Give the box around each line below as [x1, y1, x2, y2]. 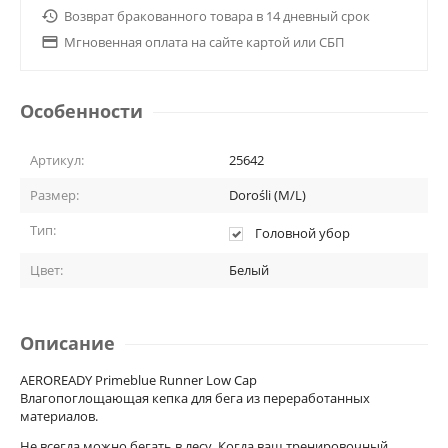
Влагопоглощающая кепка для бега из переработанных [20, 388, 370, 407]
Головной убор [254, 223, 350, 242]
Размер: [30, 185, 79, 204]
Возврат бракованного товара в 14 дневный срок [64, 6, 370, 25]
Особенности [20, 98, 143, 123]
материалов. [20, 406, 98, 425]
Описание [20, 330, 115, 355]
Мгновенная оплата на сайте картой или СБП [64, 32, 344, 51]
